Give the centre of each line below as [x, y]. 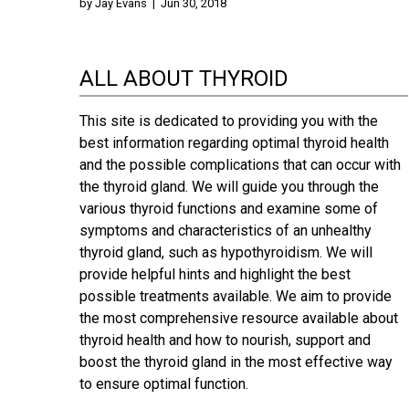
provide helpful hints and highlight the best [215, 274]
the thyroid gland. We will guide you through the [229, 186]
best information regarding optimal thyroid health [234, 142]
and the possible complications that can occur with [240, 164]
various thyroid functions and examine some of [229, 208]
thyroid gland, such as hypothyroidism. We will [226, 252]
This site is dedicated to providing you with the [229, 121]
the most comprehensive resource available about [239, 318]
